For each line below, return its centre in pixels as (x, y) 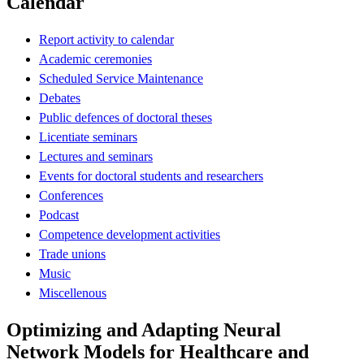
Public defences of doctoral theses (126, 117)
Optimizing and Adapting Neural (144, 329)
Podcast (59, 214)
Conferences (71, 195)
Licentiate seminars (88, 136)
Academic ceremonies (95, 58)
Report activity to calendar (106, 39)
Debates (60, 97)
